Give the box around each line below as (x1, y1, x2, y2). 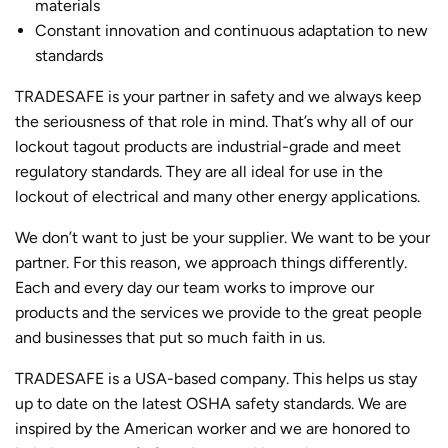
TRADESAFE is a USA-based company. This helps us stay (15, 368, 417, 388)
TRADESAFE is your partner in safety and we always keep (15, 86, 421, 106)
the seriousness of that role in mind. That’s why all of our (15, 111, 413, 131)
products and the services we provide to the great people (15, 302, 422, 322)
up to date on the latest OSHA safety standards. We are (15, 393, 407, 413)
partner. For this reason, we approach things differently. (15, 252, 407, 272)
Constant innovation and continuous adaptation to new (35, 20, 428, 40)
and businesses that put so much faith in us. (15, 327, 325, 347)
